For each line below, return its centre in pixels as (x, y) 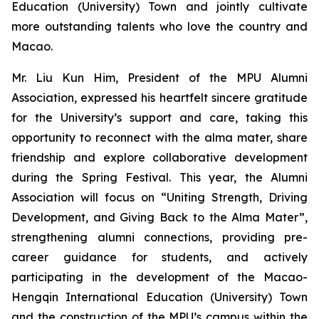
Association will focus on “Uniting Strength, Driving (159, 197)
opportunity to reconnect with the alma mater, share (159, 137)
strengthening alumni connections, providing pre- (159, 237)
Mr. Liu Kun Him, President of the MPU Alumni (159, 78)
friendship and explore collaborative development (159, 157)
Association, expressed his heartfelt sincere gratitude (159, 98)
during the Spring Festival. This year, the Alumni (159, 177)
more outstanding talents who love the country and (159, 26)
